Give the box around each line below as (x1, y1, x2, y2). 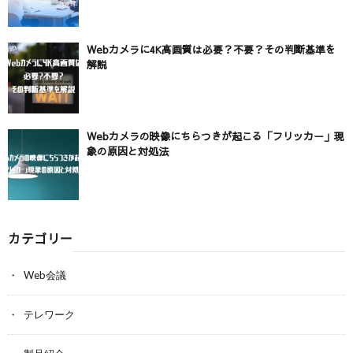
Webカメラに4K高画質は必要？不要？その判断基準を (87, 42, 336, 57)
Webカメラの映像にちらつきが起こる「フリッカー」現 (87, 128, 344, 143)
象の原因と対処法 (87, 143, 169, 158)
